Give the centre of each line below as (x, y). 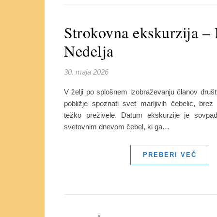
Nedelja (89, 51)
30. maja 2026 (86, 72)
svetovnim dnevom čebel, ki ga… (117, 127)
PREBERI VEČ (170, 155)
